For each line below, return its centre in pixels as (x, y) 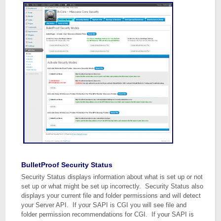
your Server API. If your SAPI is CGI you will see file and (104, 205)
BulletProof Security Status (67, 165)
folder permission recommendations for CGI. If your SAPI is (108, 214)
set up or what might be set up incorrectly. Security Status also (112, 186)
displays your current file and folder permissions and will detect (111, 196)
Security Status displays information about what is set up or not (112, 177)
